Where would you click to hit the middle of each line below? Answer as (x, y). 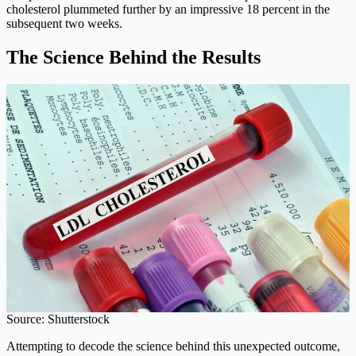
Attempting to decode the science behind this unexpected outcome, (173, 346)
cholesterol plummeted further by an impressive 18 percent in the (168, 10)
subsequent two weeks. (64, 24)
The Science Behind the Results (133, 58)
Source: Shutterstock (58, 319)
